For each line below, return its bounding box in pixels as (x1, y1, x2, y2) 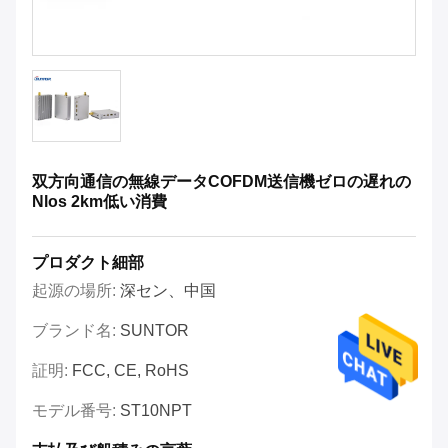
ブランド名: (32, 322, 120, 340)
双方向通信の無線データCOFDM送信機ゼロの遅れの (32, 173, 411, 191)
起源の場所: (32, 282, 120, 300)
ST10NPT (120, 402, 192, 420)
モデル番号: (32, 402, 120, 420)
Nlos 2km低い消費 (32, 193, 167, 211)
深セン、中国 (120, 282, 216, 300)
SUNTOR (120, 322, 189, 340)
